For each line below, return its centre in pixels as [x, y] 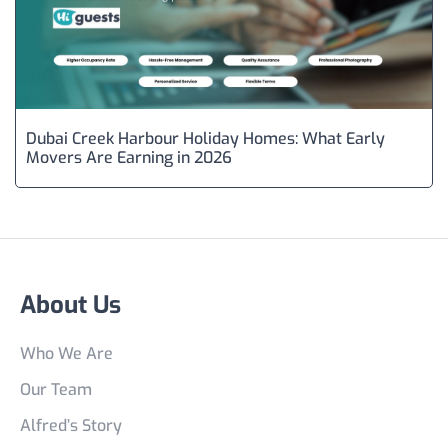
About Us [70, 305]
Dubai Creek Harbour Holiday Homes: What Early [205, 138]
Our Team [56, 389]
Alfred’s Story [71, 425]
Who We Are [66, 353]
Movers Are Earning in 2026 [129, 157]
